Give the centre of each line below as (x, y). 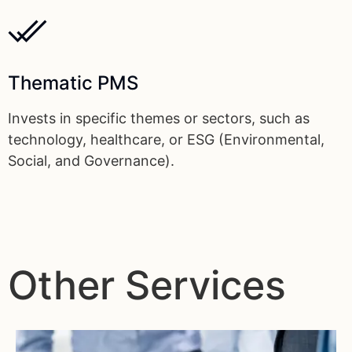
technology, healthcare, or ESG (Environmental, (166, 139)
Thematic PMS (73, 82)
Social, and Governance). (91, 160)
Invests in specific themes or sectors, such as (159, 118)
